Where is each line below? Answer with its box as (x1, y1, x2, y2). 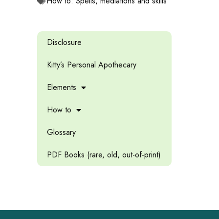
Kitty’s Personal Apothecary (46, 59, 136, 70)
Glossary (46, 126, 76, 138)
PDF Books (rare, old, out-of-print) (46, 149, 161, 160)
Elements (46, 81, 76, 93)
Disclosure (46, 36, 82, 48)
